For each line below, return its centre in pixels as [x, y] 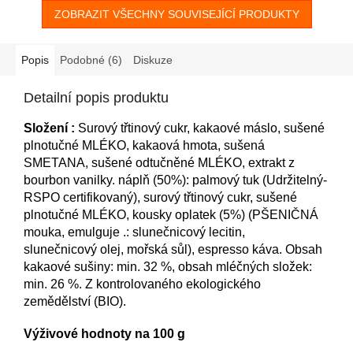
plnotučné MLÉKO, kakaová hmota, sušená [144, 146]
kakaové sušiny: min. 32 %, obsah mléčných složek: [168, 267]
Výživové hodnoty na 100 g [104, 334]
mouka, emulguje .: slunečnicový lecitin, [134, 232]
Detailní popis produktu [96, 98]
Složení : [51, 128]
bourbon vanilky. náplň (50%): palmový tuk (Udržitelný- [175, 180]
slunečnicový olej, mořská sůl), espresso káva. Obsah [173, 250]
